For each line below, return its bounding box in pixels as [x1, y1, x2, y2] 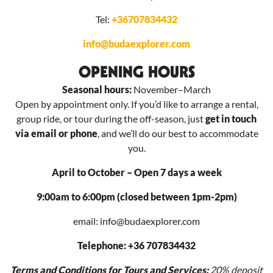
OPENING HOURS [78, 62, 195, 82]
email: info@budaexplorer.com [73, 215, 200, 227]
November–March [132, 83, 211, 96]
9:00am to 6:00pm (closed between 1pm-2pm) [36, 191, 237, 203]
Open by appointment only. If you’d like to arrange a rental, [15, 98, 258, 110]
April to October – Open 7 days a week [51, 166, 222, 179]
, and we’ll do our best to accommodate [97, 127, 258, 140]
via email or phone [15, 127, 97, 140]
